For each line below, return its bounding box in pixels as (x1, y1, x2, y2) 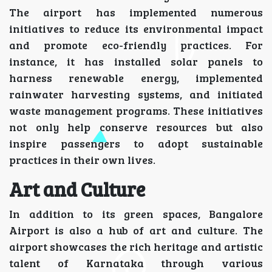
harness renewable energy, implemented (9, 70, 263, 86)
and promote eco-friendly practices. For (9, 38, 263, 53)
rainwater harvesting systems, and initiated (9, 87, 263, 102)
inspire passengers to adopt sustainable (9, 136, 263, 151)
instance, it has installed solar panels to (9, 54, 263, 69)
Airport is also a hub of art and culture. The (9, 223, 263, 238)
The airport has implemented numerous (9, 5, 263, 20)
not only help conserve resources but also (9, 120, 263, 135)
